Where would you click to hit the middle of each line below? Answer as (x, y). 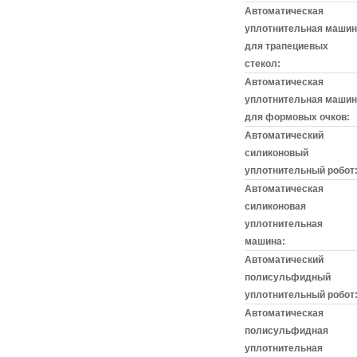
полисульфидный (288, 277)
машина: (265, 241)
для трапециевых (286, 46)
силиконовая (275, 206)
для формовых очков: (297, 117)
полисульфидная (286, 331)
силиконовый (277, 153)
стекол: (263, 64)
